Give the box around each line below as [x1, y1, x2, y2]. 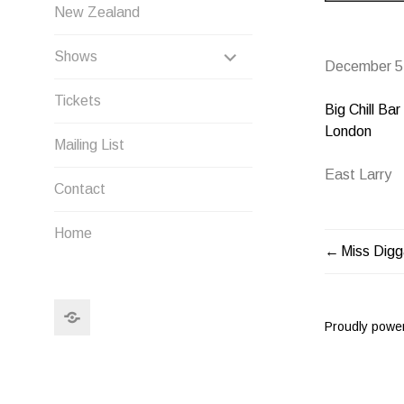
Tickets [54, 93, 101, 108]
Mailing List [54, 137, 124, 152]
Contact [54, 181, 106, 197]
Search [89, 301, 134, 317]
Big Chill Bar [325, 102, 400, 117]
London [325, 124, 372, 139]
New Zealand [54, 5, 140, 20]
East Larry [325, 167, 391, 182]
